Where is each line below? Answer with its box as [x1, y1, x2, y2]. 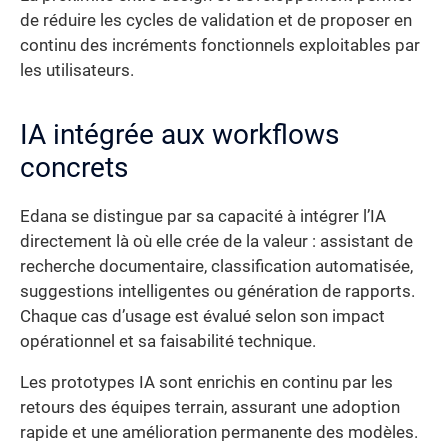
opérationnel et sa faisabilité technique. [20, 331, 316, 351]
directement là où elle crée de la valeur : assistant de [20, 231, 413, 251]
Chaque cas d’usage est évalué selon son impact [20, 306, 385, 326]
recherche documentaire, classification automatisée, [20, 256, 413, 276]
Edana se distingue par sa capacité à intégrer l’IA [20, 206, 386, 226]
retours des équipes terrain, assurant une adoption [20, 398, 400, 418]
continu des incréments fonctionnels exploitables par [20, 35, 420, 55]
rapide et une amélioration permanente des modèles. [20, 423, 418, 443]
